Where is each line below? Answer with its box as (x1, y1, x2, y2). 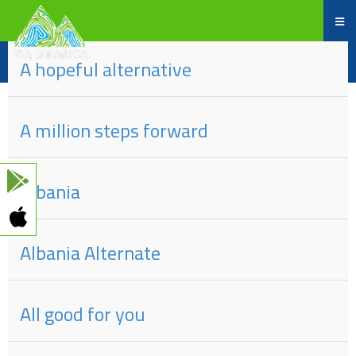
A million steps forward (20, 113, 208, 149)
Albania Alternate (20, 235, 161, 271)
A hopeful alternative (20, 52, 192, 87)
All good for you (20, 296, 145, 332)
